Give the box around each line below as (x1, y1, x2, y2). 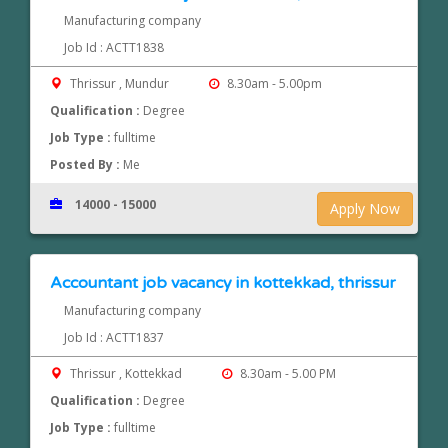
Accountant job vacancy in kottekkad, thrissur (50, 273, 397, 294)
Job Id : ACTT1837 (63, 329, 164, 347)
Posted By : (50, 156, 124, 174)
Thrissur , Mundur (67, 75, 173, 93)
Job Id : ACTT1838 (63, 39, 164, 57)
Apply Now (330, 199, 401, 219)
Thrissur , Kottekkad (67, 365, 186, 383)
